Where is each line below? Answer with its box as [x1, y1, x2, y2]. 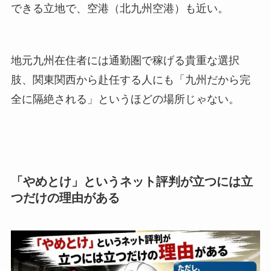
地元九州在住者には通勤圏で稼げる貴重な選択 [10, 54, 240, 67]
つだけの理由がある [10, 191, 120, 205]
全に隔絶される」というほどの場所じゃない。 [10, 93, 240, 105]
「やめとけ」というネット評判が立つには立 [10, 175, 253, 189]
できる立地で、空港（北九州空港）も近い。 [10, 2, 229, 15]
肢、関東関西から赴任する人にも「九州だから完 [10, 73, 250, 86]
